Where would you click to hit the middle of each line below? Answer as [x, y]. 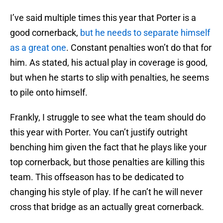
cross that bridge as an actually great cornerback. [107, 207]
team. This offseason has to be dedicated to [97, 177]
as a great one [38, 48]
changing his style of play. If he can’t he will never [106, 192]
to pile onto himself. [49, 93]
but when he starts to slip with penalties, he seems [110, 78]
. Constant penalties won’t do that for [139, 48]
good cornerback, [45, 33]
